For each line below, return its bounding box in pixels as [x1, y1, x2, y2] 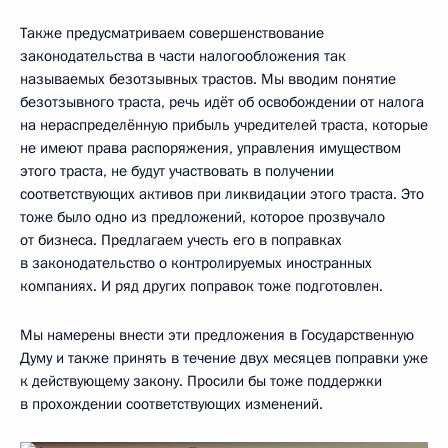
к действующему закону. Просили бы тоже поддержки [20, 370, 382, 391]
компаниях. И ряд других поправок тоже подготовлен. [20, 275, 383, 296]
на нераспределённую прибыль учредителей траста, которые [20, 114, 428, 135]
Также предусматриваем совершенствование [20, 22, 324, 43]
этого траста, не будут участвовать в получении [20, 160, 334, 181]
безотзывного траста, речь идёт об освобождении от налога [20, 91, 424, 112]
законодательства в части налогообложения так [20, 45, 346, 66]
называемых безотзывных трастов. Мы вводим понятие [20, 68, 396, 89]
